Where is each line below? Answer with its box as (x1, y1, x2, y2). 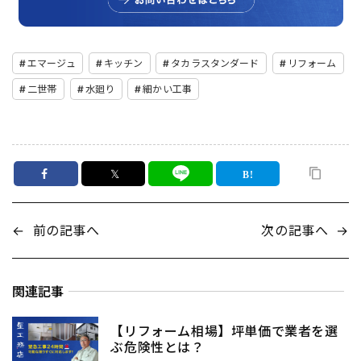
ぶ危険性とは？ (110, 339, 205, 356)
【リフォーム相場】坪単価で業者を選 (110, 323, 338, 340)
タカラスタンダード (171, 56, 259, 69)
